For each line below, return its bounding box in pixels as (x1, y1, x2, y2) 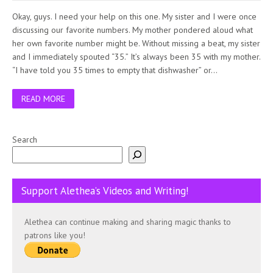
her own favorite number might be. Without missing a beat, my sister (12, 37, 260, 49)
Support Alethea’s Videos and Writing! (21, 183, 188, 197)
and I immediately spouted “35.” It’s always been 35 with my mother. (12, 51, 260, 62)
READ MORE (21, 93, 65, 104)
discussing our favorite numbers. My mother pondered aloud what (12, 24, 253, 35)
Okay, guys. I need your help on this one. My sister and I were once (12, 10, 257, 22)
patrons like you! (24, 229, 85, 241)
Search (12, 133, 37, 145)
